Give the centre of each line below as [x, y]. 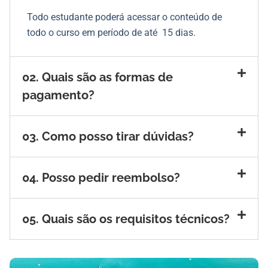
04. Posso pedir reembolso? [101, 178]
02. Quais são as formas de [98, 77]
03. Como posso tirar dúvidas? [108, 137]
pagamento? [58, 95]
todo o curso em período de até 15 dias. [111, 33]
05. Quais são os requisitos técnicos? [126, 219]
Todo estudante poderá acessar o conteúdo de [124, 17]
